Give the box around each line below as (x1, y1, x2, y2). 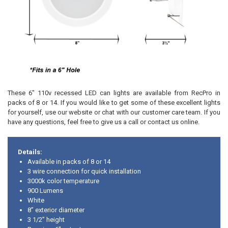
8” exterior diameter (27, 206, 85, 214)
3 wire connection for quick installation (27, 167, 141, 175)
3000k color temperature (27, 177, 100, 185)
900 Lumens (27, 186, 64, 194)
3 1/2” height (27, 215, 65, 223)
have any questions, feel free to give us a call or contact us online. (7, 118, 199, 126)
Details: (17, 148, 42, 156)
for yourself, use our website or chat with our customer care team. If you (7, 108, 221, 117)
